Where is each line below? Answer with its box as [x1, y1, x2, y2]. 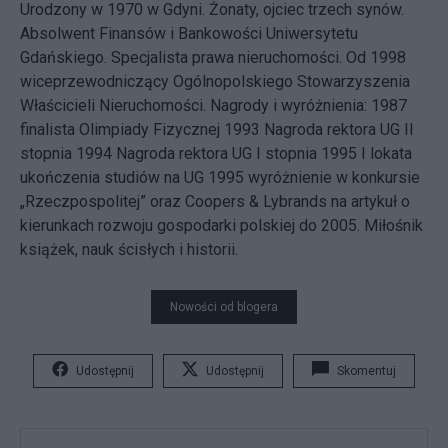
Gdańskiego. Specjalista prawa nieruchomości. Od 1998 [20, 47, 406, 67]
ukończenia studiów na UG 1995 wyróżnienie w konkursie [20, 167, 420, 187]
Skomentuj [337, 363, 396, 378]
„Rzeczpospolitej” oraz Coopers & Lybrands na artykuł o [20, 191, 410, 211]
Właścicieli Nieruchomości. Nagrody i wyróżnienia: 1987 [20, 95, 407, 115]
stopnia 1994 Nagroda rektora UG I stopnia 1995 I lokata [20, 143, 412, 163]
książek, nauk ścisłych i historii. [20, 239, 238, 259]
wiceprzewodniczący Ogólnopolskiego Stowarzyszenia [20, 71, 410, 91]
